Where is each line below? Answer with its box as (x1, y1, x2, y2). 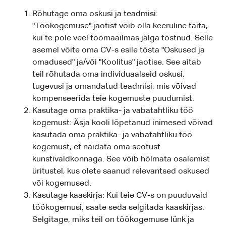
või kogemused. (32, 180, 91, 188)
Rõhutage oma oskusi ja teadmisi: (32, 10, 158, 19)
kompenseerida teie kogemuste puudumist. (32, 95, 194, 103)
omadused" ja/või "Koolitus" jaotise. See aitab (32, 59, 201, 67)
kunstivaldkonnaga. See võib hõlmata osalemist (32, 155, 210, 164)
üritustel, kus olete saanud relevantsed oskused (32, 167, 209, 176)
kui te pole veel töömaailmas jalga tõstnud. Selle (32, 34, 213, 43)
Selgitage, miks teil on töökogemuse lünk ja (32, 216, 194, 224)
